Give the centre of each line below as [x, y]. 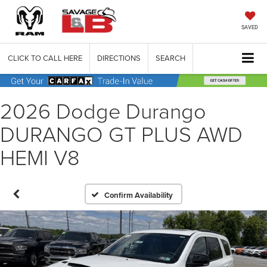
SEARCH [170, 58]
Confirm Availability [139, 195]
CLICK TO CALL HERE [45, 58]
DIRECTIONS [119, 58]
